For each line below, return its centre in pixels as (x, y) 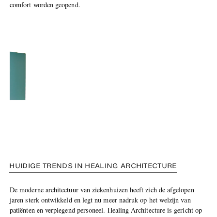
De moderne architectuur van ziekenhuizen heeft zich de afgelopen (102, 189)
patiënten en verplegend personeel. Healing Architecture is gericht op (106, 210)
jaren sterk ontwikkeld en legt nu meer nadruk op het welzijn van (100, 200)
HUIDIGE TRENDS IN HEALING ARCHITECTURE (93, 166)
